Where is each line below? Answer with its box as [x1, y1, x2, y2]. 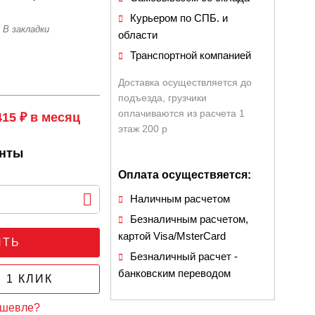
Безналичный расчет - [130, 250, 238, 262]
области [118, 29, 158, 41]
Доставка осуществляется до [118, 77, 252, 88]
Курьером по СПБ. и [130, 12, 229, 24]
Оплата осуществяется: [118, 169, 252, 181]
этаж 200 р [118, 123, 168, 134]
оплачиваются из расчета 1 [118, 108, 245, 119]
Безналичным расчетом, [130, 213, 249, 225]
